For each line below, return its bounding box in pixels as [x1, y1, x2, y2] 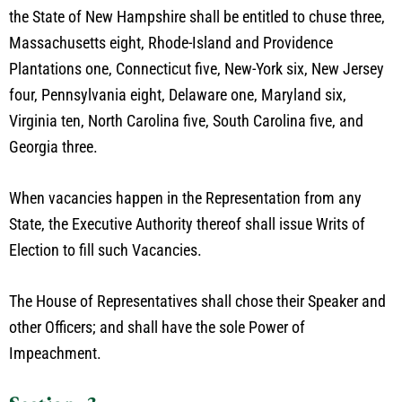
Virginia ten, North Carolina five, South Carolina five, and [9, 111, 363, 130]
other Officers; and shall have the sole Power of [9, 318, 305, 336]
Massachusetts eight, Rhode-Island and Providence [9, 33, 333, 52]
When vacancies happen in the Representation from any [9, 188, 362, 207]
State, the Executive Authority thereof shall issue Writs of [9, 214, 365, 233]
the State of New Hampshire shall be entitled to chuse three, [9, 7, 385, 26]
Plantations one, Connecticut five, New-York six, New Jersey [9, 59, 384, 78]
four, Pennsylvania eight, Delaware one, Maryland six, [9, 85, 346, 104]
